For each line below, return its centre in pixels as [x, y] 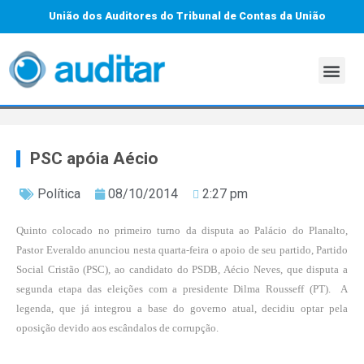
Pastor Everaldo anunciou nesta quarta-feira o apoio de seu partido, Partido [182, 250]
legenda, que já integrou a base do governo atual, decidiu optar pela [182, 309]
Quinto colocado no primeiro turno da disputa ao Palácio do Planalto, [182, 231]
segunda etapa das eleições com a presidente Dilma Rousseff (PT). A [182, 289]
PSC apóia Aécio [94, 159]
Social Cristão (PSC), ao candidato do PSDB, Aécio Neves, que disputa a [182, 270]
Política [59, 194]
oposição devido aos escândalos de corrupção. [117, 328]
